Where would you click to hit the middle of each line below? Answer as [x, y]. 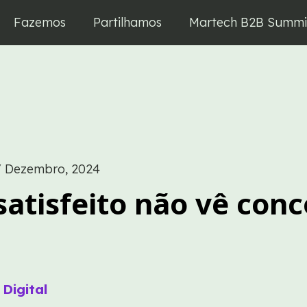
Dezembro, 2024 [53, 169]
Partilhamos [127, 22]
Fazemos [39, 22]
